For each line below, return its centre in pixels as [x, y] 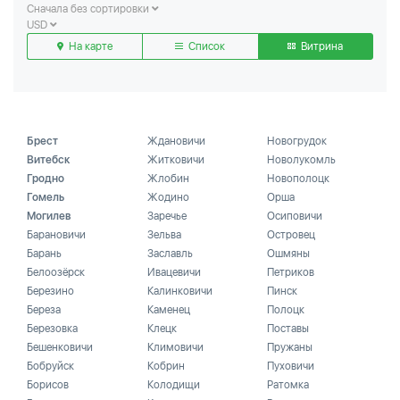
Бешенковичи [60, 347]
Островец [292, 235]
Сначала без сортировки [89, 9]
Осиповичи [295, 216]
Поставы [288, 329]
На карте [90, 46]
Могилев [49, 216]
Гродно [46, 179]
